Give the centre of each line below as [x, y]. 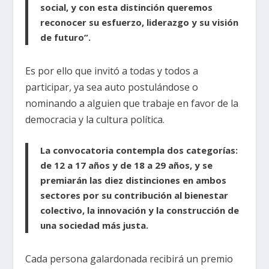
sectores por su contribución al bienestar [134, 195]
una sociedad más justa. [95, 225]
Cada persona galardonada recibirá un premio [129, 259]
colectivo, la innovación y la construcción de [140, 210]
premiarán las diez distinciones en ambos [134, 180]
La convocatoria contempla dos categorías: [139, 150]
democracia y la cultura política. [95, 119]
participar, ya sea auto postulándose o [112, 87]
